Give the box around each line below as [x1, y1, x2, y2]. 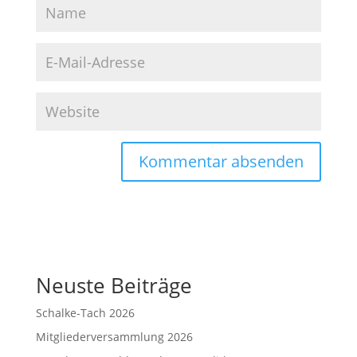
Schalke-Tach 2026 [35, 305, 135, 320]
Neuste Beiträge [35, 271, 192, 300]
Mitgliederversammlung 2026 [35, 329, 193, 344]
